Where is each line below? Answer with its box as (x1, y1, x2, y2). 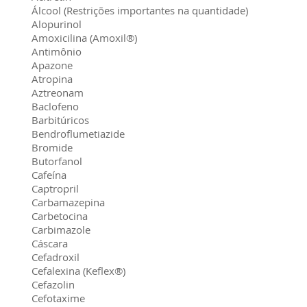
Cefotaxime (32, 291, 85, 305)
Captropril (32, 182, 79, 195)
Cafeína (32, 168, 66, 182)
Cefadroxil (32, 250, 82, 264)
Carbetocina (32, 209, 88, 223)
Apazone (32, 58, 73, 72)
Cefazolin (32, 278, 75, 291)
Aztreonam (32, 86, 84, 99)
